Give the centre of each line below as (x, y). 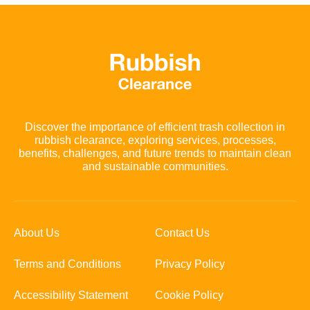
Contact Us (182, 233)
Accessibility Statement (71, 295)
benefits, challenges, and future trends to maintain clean (155, 154)
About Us (37, 233)
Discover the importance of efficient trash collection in (155, 127)
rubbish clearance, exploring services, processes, (155, 140)
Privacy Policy (190, 264)
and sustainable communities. (155, 167)
